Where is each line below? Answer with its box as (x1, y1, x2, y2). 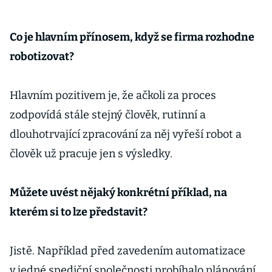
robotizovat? (10, 50, 74, 63)
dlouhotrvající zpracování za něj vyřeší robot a (10, 127, 242, 141)
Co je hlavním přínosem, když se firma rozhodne (10, 30, 254, 44)
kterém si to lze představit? (10, 205, 148, 219)
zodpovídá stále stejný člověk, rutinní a (10, 108, 206, 121)
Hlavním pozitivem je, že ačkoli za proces (10, 89, 216, 102)
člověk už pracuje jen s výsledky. (10, 147, 172, 160)
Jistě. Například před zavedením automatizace (10, 244, 245, 257)
